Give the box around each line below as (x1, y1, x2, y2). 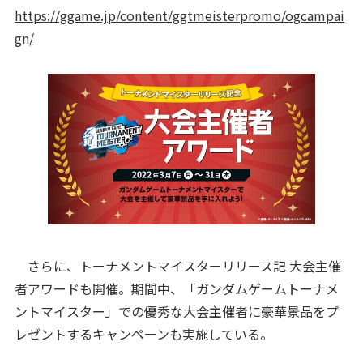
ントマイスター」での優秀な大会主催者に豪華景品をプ (14, 301, 339, 321)
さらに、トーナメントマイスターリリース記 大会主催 (14, 255, 341, 275)
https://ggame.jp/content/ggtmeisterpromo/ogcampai (14, 6, 344, 26)
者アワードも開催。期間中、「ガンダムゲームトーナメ (14, 278, 339, 298)
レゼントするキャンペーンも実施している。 (14, 323, 273, 344)
